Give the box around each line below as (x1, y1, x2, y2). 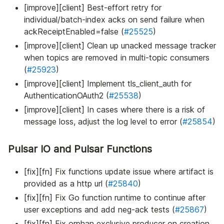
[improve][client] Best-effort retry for (24, 2, 161, 13)
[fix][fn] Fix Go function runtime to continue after (24, 192, 205, 203)
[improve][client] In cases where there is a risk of (24, 104, 205, 115)
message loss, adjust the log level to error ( (24, 116, 182, 127)
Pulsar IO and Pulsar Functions (8, 143, 152, 155)
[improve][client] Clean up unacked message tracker (24, 40, 216, 51)
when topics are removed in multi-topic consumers (24, 52, 209, 63)
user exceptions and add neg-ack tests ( (24, 204, 175, 215)
